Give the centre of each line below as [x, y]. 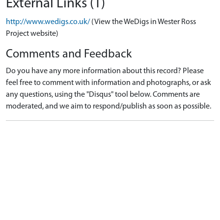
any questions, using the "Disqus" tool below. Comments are [103, 95]
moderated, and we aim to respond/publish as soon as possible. [109, 107]
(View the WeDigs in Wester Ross [144, 22]
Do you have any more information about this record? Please [105, 71]
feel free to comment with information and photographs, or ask [109, 83]
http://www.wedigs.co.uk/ [48, 22]
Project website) [32, 34]
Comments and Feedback [69, 55]
